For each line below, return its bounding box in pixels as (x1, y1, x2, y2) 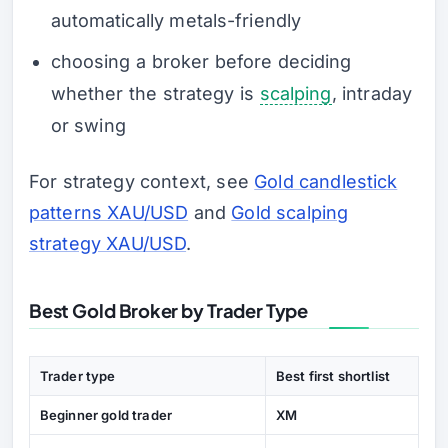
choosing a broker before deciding (50, 50, 352, 72)
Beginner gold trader (40, 407, 172, 423)
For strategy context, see (29, 171, 255, 193)
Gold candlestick (254, 171, 398, 193)
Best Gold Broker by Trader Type (29, 298, 308, 322)
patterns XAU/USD (29, 202, 189, 224)
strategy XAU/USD (29, 233, 187, 255)
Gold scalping (231, 202, 349, 224)
